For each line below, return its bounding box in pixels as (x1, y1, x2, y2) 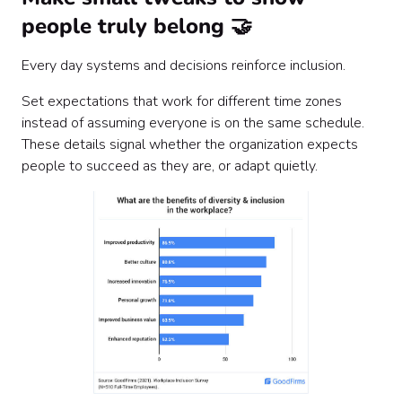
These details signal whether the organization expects (22, 135, 358, 154)
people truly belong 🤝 (22, 12, 252, 40)
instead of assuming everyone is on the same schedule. (22, 113, 364, 133)
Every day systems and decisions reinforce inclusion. (22, 56, 345, 75)
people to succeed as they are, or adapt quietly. (22, 156, 318, 176)
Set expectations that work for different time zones (22, 92, 342, 111)
